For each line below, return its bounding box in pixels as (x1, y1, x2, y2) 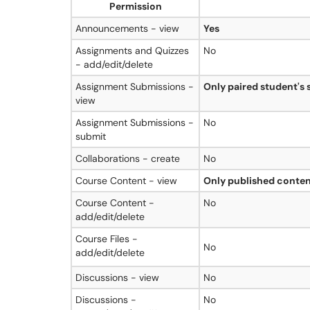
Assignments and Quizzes (75, 44, 189, 57)
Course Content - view (75, 174, 177, 187)
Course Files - (75, 232, 138, 245)
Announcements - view (75, 22, 179, 35)
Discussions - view (75, 271, 159, 284)
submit (75, 130, 106, 143)
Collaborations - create (75, 152, 180, 165)
